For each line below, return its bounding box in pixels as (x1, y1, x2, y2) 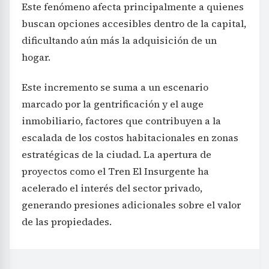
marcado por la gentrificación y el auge (22, 97, 204, 110)
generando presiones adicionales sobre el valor (22, 198, 241, 211)
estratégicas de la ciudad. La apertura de (22, 147, 211, 161)
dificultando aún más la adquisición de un (22, 33, 217, 47)
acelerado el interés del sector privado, (22, 181, 202, 195)
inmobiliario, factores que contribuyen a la (22, 113, 221, 127)
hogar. (22, 50, 50, 64)
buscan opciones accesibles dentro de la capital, (22, 16, 246, 30)
